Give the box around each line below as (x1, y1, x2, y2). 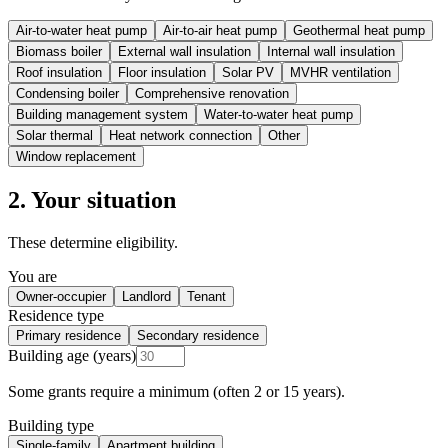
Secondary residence (137, 327, 259, 343)
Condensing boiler (16, 85, 119, 101)
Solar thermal (16, 127, 93, 143)
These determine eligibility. (8, 233, 178, 251)
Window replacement (16, 148, 136, 164)
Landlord (122, 288, 171, 304)
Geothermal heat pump (293, 22, 425, 38)
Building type (8, 416, 94, 434)
